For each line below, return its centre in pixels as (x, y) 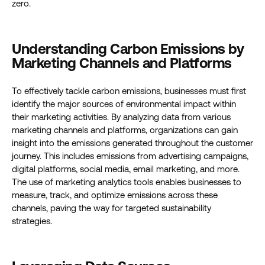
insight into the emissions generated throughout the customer (132, 143)
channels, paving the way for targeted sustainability (112, 208)
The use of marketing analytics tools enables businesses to (127, 182)
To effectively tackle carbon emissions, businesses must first (129, 91)
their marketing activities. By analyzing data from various (121, 117)
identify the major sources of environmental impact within (124, 104)
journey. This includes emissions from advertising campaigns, (130, 156)
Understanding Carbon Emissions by (128, 49)
